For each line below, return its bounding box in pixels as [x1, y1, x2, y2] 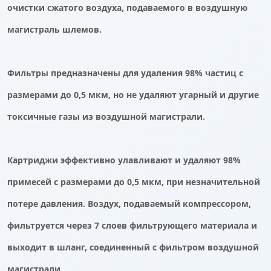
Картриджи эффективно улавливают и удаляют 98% [7, 154, 241, 166]
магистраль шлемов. [7, 23, 102, 35]
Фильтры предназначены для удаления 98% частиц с [7, 67, 243, 79]
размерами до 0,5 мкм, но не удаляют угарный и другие [7, 88, 259, 100]
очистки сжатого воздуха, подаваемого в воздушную [7, 1, 247, 13]
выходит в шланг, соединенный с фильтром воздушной [7, 241, 259, 253]
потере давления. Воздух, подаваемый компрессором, [7, 197, 251, 209]
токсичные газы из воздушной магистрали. [7, 110, 205, 122]
